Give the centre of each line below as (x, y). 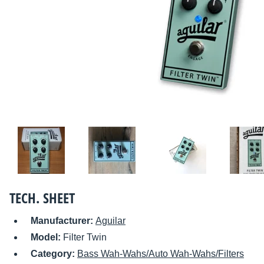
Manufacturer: (63, 221)
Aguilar (110, 221)
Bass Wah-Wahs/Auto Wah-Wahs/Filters (161, 254)
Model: (47, 237)
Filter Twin (85, 237)
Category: (54, 254)
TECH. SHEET (42, 198)
